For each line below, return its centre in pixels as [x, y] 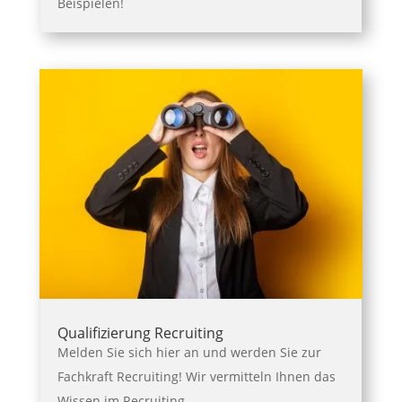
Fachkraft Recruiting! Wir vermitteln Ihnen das [196, 376]
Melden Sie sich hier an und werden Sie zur [189, 352]
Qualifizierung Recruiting [140, 332]
